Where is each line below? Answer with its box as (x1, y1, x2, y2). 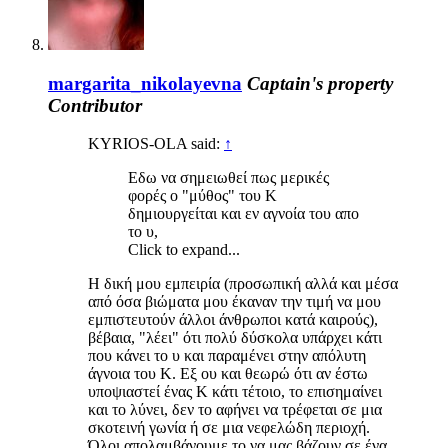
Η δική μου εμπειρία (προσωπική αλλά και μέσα (88, 275, 398, 293)
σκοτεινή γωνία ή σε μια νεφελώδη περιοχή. (88, 419, 370, 437)
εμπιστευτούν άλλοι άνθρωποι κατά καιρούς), (88, 311, 378, 329)
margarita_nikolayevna (48, 72, 242, 94)
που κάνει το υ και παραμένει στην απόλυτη (88, 347, 366, 365)
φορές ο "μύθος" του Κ (128, 187, 277, 205)
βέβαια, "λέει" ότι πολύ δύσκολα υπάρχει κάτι (88, 329, 382, 347)
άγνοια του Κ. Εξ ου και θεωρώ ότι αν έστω (88, 365, 368, 383)
